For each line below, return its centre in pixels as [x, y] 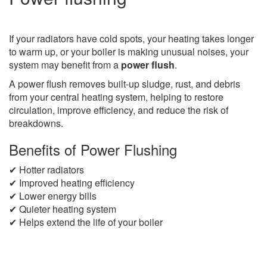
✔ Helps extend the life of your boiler [86, 222]
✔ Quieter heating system [63, 209]
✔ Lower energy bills [53, 196]
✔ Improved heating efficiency [72, 183]
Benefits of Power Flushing [93, 150]
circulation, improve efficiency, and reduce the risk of [119, 110]
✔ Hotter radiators [46, 170]
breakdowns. [36, 123]
